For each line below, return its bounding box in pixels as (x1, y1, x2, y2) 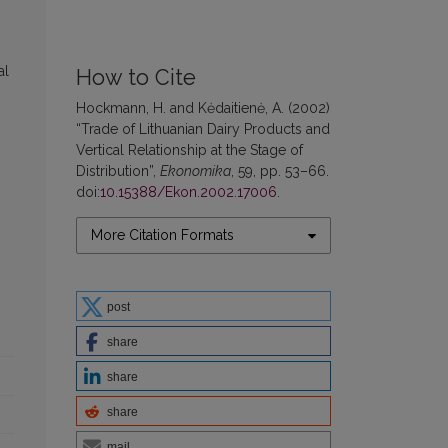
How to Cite (76, 65, 196, 90)
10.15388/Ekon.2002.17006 (100, 184, 277, 200)
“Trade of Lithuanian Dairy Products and (76, 121, 330, 137)
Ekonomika (160, 163, 231, 179)
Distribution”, (76, 163, 160, 179)
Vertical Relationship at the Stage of (76, 142, 303, 158)
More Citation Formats (91, 227, 234, 243)
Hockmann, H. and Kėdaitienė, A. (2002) (76, 100, 330, 116)
